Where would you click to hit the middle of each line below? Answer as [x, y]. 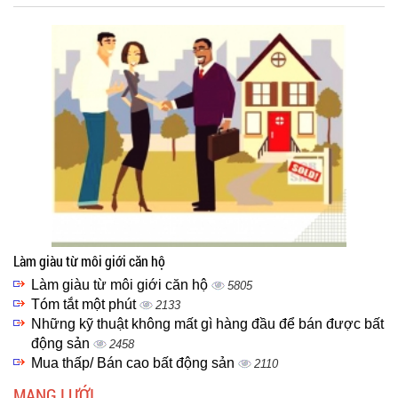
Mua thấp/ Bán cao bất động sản [135, 363]
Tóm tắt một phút [85, 304]
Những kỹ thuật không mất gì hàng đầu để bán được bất [207, 324]
